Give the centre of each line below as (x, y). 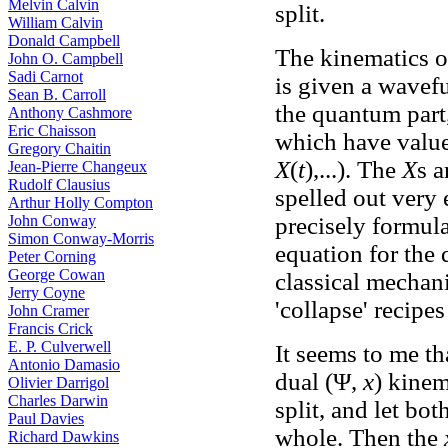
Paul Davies (46, 418)
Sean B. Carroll (57, 94)
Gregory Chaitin (59, 148)
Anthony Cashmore (70, 112)
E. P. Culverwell (59, 346)
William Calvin (55, 22)
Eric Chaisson (52, 130)
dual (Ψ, (319, 381)
